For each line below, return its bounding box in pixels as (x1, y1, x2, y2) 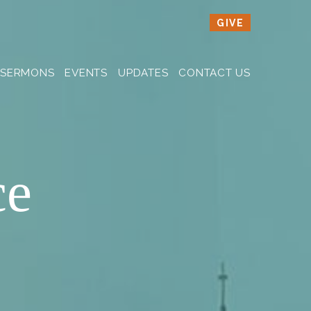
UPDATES (117, 67, 169, 79)
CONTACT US (178, 67, 251, 79)
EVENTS (65, 67, 108, 79)
